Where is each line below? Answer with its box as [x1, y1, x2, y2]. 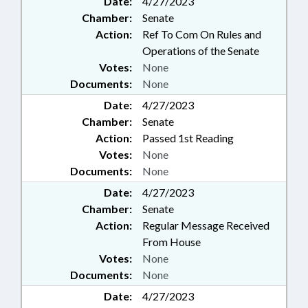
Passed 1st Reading [142, 131, 234, 144]
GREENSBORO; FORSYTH [120, 12, 236, 23]
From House [142, 235, 201, 248]
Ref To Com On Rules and [142, 27, 261, 41]
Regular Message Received [142, 219, 269, 232]
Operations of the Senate [142, 44, 259, 57]
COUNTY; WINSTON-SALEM [120, 26, 247, 38]
